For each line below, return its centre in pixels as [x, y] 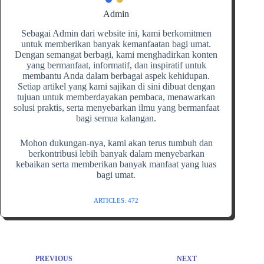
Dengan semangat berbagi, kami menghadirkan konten [116, 54]
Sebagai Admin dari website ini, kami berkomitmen [116, 33]
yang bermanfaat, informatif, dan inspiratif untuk [116, 65]
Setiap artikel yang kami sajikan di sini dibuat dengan [116, 86]
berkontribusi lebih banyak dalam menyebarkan [116, 153]
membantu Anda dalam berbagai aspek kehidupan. [116, 75]
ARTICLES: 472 [116, 200]
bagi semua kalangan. [116, 118]
